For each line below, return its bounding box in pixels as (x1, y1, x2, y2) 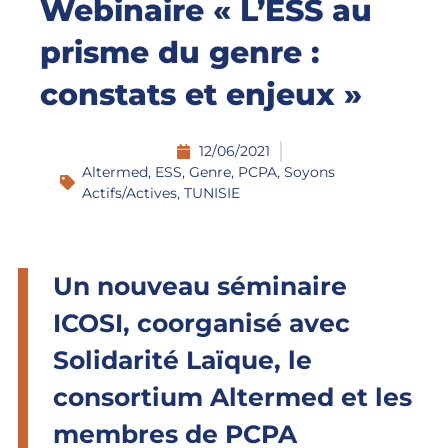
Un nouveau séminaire (53, 271, 347, 302)
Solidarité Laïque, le (53, 345, 312, 376)
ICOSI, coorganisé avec (53, 308, 350, 339)
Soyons (284, 162, 336, 181)
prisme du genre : (40, 33, 320, 71)
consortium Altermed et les (53, 382, 412, 413)
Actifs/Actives (82, 183, 178, 202)
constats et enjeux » (40, 75, 363, 113)
